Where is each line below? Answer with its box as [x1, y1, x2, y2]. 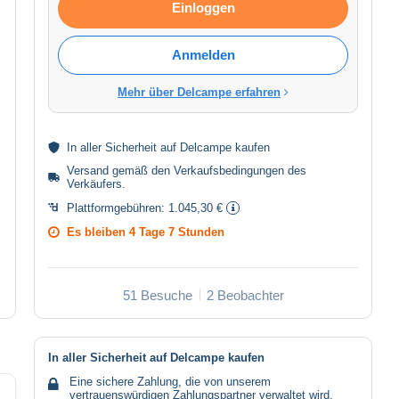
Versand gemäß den [66, 163, 174, 177]
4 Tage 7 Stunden [129, 224, 224, 239]
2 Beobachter [206, 287, 284, 303]
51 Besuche [122, 287, 192, 303]
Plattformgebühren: [67, 200, 168, 215]
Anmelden [171, 46, 235, 62]
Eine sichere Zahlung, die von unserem [69, 374, 271, 388]
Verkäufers [66, 176, 122, 191]
